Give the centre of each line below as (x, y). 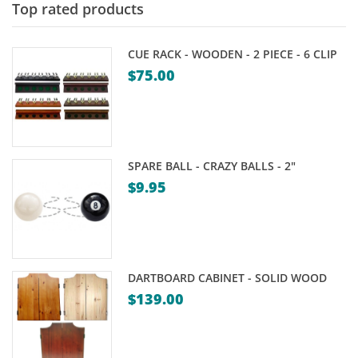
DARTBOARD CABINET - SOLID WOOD (228, 278)
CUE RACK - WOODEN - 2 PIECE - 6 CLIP (233, 54)
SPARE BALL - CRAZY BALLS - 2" (212, 166)
